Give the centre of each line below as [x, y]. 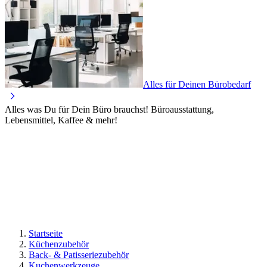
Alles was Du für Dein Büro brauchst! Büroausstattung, [109, 109]
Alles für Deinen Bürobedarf [197, 84]
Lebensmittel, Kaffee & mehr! [61, 120]
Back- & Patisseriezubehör [79, 254]
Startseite [46, 233]
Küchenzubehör [59, 244]
